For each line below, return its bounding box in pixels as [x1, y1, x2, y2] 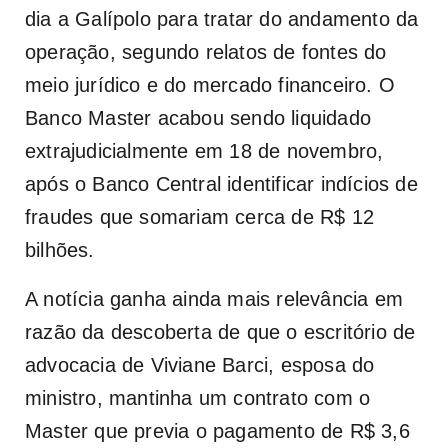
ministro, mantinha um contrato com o [25, 386, 371, 409]
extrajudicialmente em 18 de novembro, [25, 139, 384, 162]
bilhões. [25, 238, 95, 261]
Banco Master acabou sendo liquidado [25, 106, 372, 129]
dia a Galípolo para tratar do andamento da [25, 7, 419, 30]
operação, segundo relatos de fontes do [25, 40, 387, 63]
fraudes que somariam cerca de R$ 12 [25, 205, 375, 228]
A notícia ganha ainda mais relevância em [25, 287, 404, 310]
